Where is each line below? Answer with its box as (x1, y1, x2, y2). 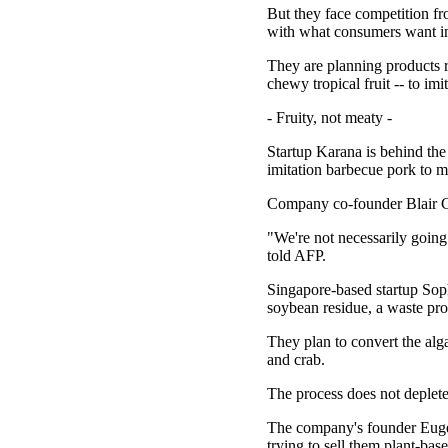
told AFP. (267, 247, 326, 264)
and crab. (267, 351, 325, 368)
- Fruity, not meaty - (267, 109, 392, 126)
